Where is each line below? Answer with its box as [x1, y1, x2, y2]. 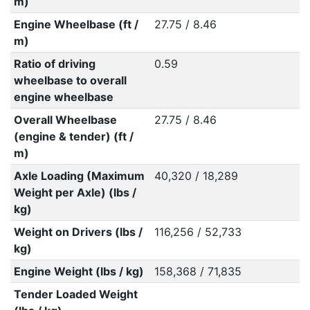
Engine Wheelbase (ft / [13, 17, 138, 31]
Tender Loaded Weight [13, 287, 138, 301]
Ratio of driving [13, 57, 95, 71]
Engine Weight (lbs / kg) [13, 264, 144, 278]
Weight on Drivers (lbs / [13, 225, 143, 239]
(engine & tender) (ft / [13, 129, 134, 143]
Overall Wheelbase [13, 113, 117, 127]
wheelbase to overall [13, 73, 127, 87]
